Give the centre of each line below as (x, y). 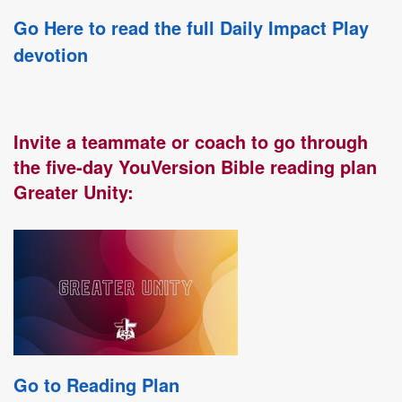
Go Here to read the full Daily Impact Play (191, 27)
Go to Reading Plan (96, 385)
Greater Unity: (74, 192)
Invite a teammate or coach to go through (191, 141)
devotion (51, 54)
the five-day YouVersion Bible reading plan (195, 166)
